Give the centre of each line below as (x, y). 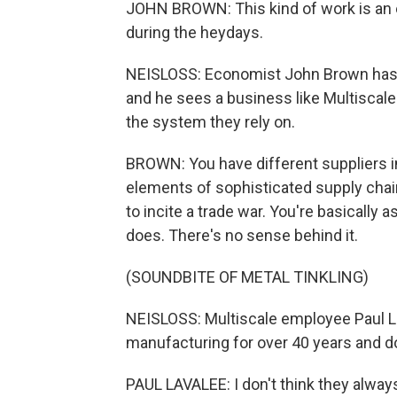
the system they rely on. (210, 122)
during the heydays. (195, 33)
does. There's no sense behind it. (242, 236)
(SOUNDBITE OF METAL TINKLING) (247, 277)
